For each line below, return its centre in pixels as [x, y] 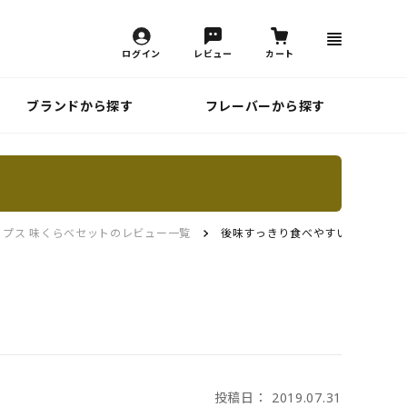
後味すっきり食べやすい [284, 233]
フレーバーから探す [265, 105]
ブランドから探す [80, 105]
